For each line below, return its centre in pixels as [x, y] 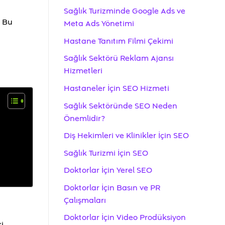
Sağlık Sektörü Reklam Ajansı [119, 59]
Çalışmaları [85, 200]
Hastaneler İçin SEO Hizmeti [117, 88]
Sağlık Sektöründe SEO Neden [121, 106]
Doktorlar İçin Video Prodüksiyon [125, 218]
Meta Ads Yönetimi [99, 24]
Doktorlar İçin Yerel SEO [108, 171]
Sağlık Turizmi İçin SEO [106, 153]
